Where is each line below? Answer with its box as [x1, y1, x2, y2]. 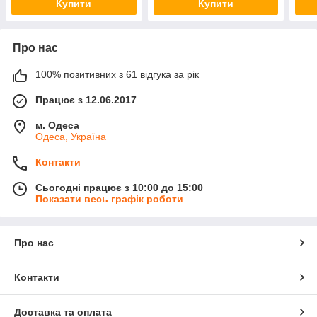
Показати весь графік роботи [35, 193, 183, 205]
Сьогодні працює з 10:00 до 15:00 [35, 182, 203, 194]
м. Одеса [35, 120, 79, 132]
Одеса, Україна [35, 131, 106, 143]
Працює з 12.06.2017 [35, 94, 137, 106]
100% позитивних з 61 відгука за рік [35, 69, 199, 81]
